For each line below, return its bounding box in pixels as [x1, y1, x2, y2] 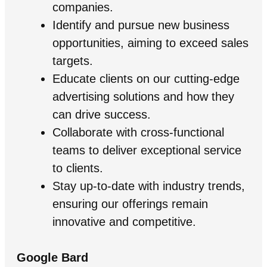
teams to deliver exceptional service [52, 143, 241, 157]
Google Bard [16, 250, 88, 264]
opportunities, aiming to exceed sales [52, 36, 249, 49]
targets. [52, 54, 93, 67]
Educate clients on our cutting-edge [52, 72, 240, 85]
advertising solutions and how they [52, 89, 234, 103]
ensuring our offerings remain [52, 197, 208, 210]
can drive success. [52, 107, 151, 121]
